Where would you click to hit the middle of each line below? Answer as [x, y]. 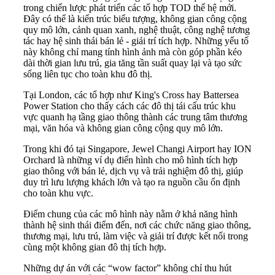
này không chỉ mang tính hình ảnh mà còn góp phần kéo [133, 52]
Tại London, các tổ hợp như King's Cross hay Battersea [131, 95]
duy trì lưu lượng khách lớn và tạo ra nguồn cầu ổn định [132, 182]
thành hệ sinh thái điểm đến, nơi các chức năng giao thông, [137, 225]
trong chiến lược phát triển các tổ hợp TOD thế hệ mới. [130, 8]
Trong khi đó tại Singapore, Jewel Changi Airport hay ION [137, 149]
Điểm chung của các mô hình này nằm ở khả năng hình [130, 214]
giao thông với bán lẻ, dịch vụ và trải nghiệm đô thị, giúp [133, 171]
